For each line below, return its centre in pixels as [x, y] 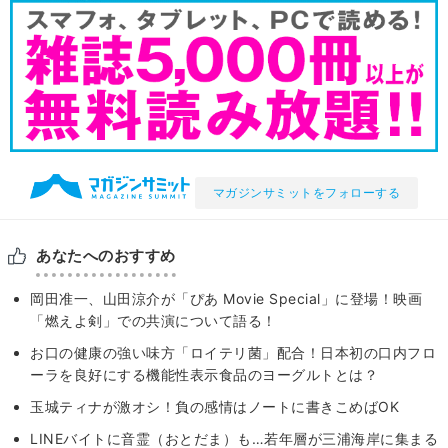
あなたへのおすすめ [106, 256]
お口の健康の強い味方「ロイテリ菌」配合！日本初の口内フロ [233, 353]
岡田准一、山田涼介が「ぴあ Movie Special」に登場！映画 [226, 299]
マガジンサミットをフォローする [306, 193]
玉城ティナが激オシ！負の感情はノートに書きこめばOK [214, 407]
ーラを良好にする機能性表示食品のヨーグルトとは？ [204, 375]
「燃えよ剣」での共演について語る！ [153, 321]
